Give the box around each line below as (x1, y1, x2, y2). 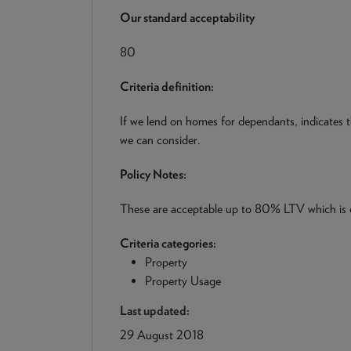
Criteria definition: (120, 79, 214, 94)
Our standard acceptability (120, 10, 255, 25)
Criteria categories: (120, 236, 216, 251)
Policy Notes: (120, 167, 186, 182)
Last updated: (120, 303, 190, 318)
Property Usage (145, 273, 221, 288)
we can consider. (120, 132, 201, 147)
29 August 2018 (120, 327, 204, 342)
